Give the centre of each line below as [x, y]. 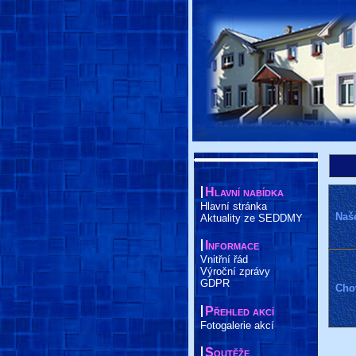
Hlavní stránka [233, 206]
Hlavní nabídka [244, 192]
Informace [232, 246]
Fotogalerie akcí [237, 325]
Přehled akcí [239, 311]
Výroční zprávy [235, 272]
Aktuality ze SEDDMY [251, 218]
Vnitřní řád [224, 260]
